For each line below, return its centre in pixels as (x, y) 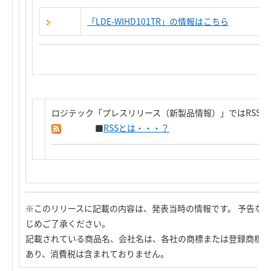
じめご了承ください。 (68, 223)
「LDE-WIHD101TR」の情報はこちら (158, 21)
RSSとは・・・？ (136, 128)
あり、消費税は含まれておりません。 (97, 253)
